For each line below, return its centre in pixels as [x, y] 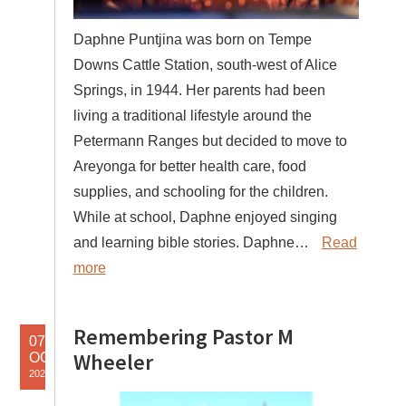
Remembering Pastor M [183, 336]
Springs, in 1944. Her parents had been [199, 90]
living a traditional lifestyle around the [192, 115]
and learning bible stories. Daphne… [193, 242]
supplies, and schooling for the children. [200, 191]
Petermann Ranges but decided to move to [210, 140]
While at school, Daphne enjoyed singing [205, 217]
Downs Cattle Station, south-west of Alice [205, 64]
